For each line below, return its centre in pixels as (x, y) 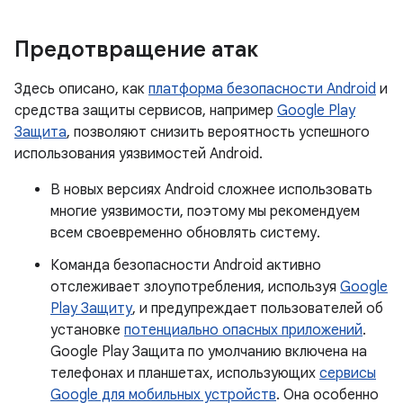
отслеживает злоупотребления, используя (195, 287)
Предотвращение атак (136, 49)
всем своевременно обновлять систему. (185, 233)
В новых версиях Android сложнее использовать (211, 190)
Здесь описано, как (81, 89)
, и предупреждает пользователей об (258, 309)
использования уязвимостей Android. (139, 154)
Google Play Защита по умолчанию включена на (209, 352)
